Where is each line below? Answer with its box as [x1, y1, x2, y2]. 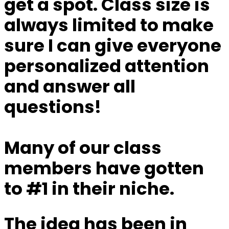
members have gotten [4, 156, 204, 181]
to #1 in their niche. [4, 176, 174, 201]
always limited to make [4, 13, 214, 38]
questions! [4, 95, 101, 120]
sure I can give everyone [4, 33, 221, 58]
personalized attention [4, 54, 209, 79]
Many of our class [4, 135, 162, 161]
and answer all [4, 74, 135, 99]
